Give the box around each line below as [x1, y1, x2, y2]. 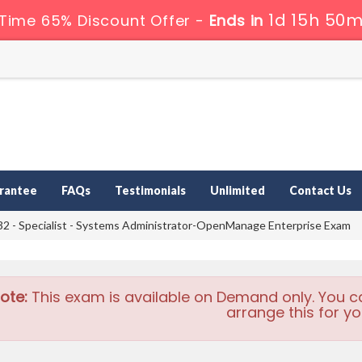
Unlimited [210, 183, 265, 198]
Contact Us [289, 183, 351, 198]
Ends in [204, 11, 269, 31]
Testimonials [115, 183, 186, 198]
